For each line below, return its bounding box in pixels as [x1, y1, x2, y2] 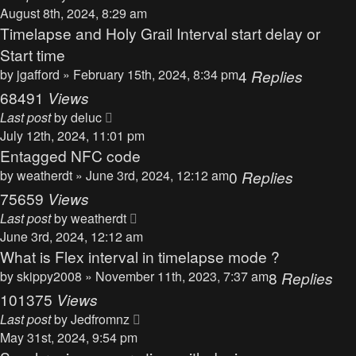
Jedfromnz [71, 310, 130, 328]
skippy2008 [17, 267, 82, 285]
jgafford [17, 65, 60, 83]
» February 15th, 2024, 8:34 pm [63, 65, 238, 83]
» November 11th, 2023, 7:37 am [85, 267, 269, 285]
